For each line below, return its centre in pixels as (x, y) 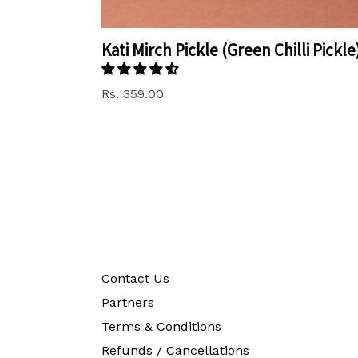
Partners (128, 302)
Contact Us (135, 278)
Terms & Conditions (161, 326)
